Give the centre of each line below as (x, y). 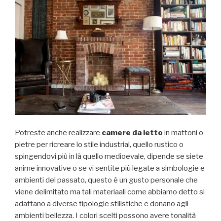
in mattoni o (183, 133)
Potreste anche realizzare (57, 133)
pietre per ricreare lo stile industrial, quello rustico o (99, 145)
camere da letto (131, 133)
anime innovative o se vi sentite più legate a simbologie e (110, 168)
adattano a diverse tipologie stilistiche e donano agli (102, 204)
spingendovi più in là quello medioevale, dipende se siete (109, 157)
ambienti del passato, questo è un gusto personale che (106, 180)
